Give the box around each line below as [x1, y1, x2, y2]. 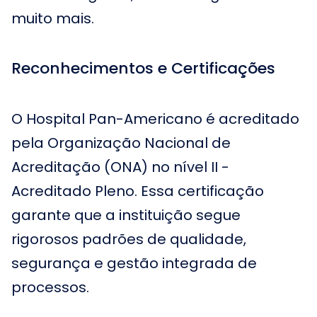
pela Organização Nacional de [11, 133, 231, 153]
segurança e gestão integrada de [11, 253, 257, 273]
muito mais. [11, 8, 94, 28]
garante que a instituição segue [11, 205, 241, 225]
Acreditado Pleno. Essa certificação [11, 181, 264, 201]
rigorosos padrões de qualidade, [11, 229, 246, 249]
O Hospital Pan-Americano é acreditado [11, 109, 299, 129]
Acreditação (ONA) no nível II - [11, 157, 229, 177]
